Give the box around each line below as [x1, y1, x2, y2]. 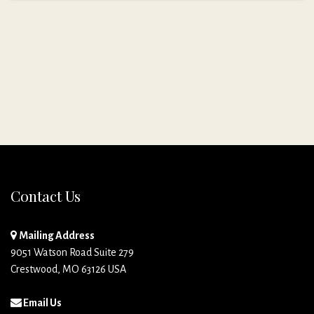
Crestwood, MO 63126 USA [11, 263, 126, 275]
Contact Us [11, 186, 81, 206]
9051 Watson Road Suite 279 [11, 246, 134, 258]
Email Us [22, 296, 62, 308]
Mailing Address [19, 229, 95, 241]
